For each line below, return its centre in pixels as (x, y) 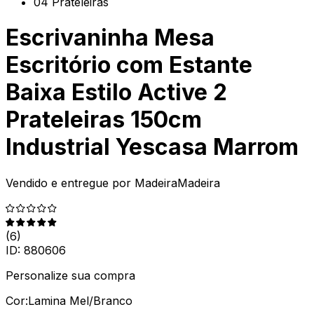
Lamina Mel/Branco (80, 300)
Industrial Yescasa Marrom (152, 147)
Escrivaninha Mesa (110, 38)
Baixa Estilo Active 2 (116, 93)
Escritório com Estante (129, 65)
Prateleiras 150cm (104, 120)
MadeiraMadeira (177, 183)
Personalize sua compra (70, 275)
